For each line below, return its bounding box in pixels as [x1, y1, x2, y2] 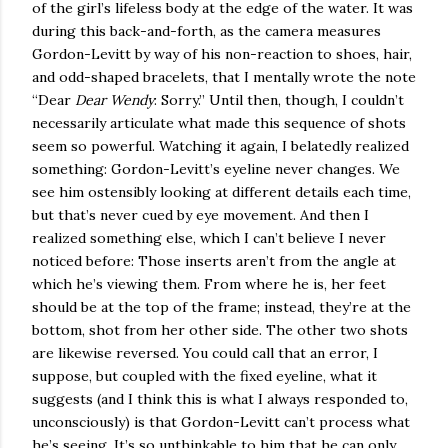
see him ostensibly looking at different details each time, [32, 183, 411, 201]
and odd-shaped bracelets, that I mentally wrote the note [32, 68, 416, 86]
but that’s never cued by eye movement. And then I [32, 206, 369, 224]
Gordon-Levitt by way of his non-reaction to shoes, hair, [32, 45, 412, 63]
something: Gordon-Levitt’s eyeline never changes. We [32, 160, 400, 178]
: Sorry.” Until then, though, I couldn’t [154, 91, 404, 109]
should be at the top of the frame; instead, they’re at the [32, 298, 411, 316]
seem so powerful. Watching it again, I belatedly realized [32, 137, 409, 155]
